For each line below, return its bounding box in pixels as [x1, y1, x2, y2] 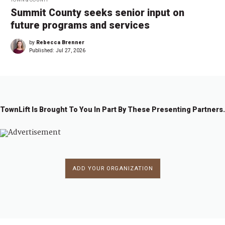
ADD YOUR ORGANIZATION [72, 165, 153, 172]
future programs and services [11, 19, 150, 31]
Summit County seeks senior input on [11, 7, 184, 19]
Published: [29, 47, 56, 54]
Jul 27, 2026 [56, 47, 85, 54]
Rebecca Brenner [36, 39, 84, 46]
